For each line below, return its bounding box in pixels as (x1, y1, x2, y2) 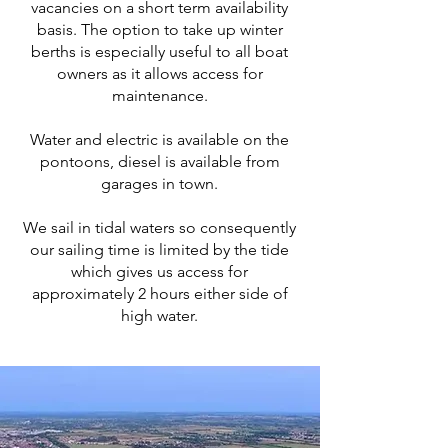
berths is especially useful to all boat (31, 42, 288, 61)
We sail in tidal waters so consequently (23, 218, 296, 237)
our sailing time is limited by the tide (30, 240, 289, 259)
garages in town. (101, 174, 218, 193)
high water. (121, 306, 198, 325)
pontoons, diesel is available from (39, 152, 280, 171)
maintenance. (111, 86, 208, 105)
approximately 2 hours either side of (31, 284, 288, 303)
